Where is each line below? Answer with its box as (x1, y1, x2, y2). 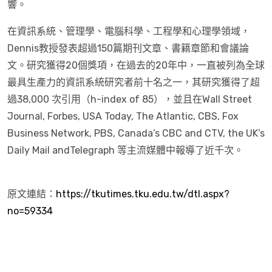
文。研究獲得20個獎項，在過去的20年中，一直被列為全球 (7, 59, 265, 71)
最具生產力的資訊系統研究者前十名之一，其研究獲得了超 (7, 76, 260, 88)
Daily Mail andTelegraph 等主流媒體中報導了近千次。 (7, 144, 243, 156)
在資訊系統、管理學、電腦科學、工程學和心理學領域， (7, 25, 250, 37)
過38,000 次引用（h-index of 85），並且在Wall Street (7, 93, 252, 105)
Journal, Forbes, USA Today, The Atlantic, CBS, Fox (7, 110, 239, 122)
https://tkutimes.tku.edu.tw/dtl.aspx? (56, 188, 229, 200)
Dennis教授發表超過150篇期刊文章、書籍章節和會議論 (7, 42, 249, 54)
